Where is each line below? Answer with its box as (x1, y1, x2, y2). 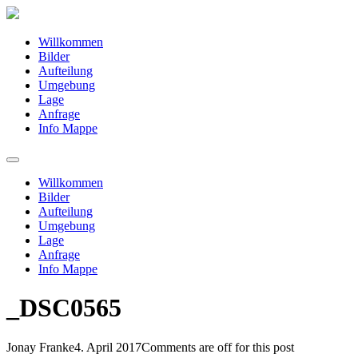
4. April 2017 (74, 340, 141, 354)
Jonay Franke (6, 340, 74, 354)
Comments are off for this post (141, 340, 294, 354)
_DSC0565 (6, 293, 121, 323)
